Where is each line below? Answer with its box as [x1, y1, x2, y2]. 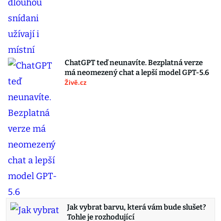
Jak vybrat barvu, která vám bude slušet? [67, 203, 206, 212]
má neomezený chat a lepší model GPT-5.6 [65, 68, 209, 77]
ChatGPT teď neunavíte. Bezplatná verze [65, 58, 203, 67]
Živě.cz [65, 78, 86, 87]
